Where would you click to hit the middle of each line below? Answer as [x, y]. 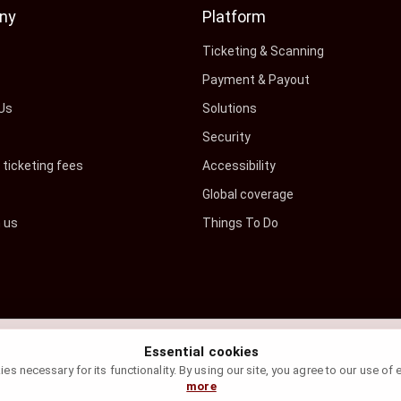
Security [227, 137]
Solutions [230, 108]
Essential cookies [201, 352]
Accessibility [239, 166]
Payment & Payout [256, 80]
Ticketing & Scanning [264, 51]
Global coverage [248, 194]
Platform [235, 17]
